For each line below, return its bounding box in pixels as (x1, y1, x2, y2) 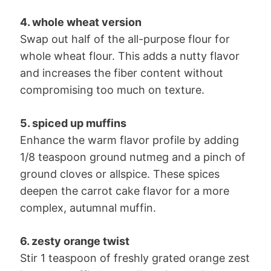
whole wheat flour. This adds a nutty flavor (20, 49, 240, 62)
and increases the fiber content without (20, 66, 223, 79)
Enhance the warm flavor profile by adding (20, 133, 239, 146)
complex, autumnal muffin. (20, 201, 156, 214)
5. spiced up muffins (20, 116, 126, 129)
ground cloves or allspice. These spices (20, 167, 220, 180)
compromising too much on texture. (20, 83, 204, 96)
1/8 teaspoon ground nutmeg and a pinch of (20, 150, 246, 163)
